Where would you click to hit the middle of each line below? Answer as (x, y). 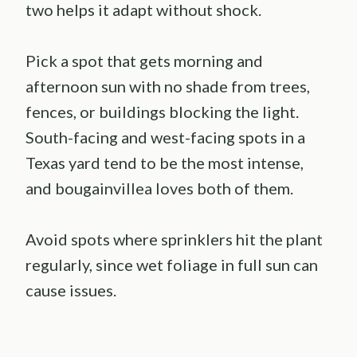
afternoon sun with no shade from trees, (168, 86)
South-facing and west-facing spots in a (165, 137)
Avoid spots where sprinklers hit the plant (174, 239)
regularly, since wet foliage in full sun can (172, 264)
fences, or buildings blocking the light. (162, 111)
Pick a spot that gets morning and (144, 60)
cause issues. (71, 290)
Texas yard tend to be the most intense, (165, 162)
